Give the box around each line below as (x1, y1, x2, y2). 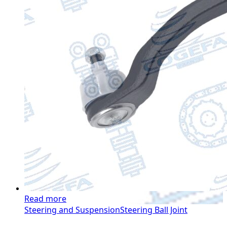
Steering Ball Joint (120, 204, 187, 215)
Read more (24, 193, 66, 204)
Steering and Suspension (24, 204, 120, 215)
